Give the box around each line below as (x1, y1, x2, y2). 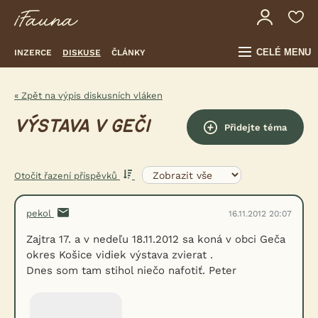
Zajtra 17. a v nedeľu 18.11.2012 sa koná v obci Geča (26, 233, 285, 246)
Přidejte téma (224, 121, 287, 133)
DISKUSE (62, 47, 101, 57)
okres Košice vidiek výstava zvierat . (26, 248, 213, 261)
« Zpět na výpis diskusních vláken (14, 90, 163, 101)
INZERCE (14, 47, 52, 57)
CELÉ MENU (256, 47, 311, 57)
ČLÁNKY (111, 47, 146, 57)
